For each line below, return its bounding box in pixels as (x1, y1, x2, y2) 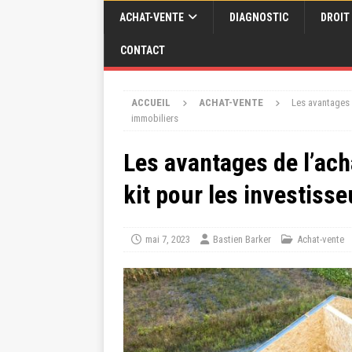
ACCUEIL (131, 97, 170, 108)
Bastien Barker (213, 233, 271, 245)
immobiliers (131, 112, 178, 124)
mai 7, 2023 (145, 233, 190, 245)
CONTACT (120, 44, 165, 57)
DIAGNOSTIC (229, 11, 288, 24)
